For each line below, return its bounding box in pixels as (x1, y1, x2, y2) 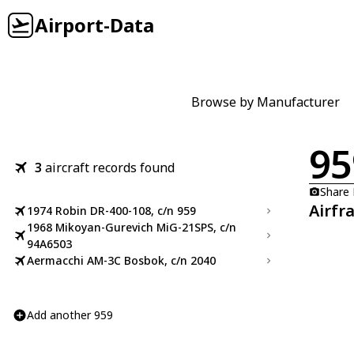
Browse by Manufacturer (191, 93, 340, 111)
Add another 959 (27, 307, 113, 322)
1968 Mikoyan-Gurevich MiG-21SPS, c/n (27, 220, 236, 235)
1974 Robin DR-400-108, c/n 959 (27, 203, 196, 218)
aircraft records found (45, 159, 175, 176)
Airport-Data (35, 12, 154, 38)
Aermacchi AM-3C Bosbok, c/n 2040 (27, 253, 216, 268)
